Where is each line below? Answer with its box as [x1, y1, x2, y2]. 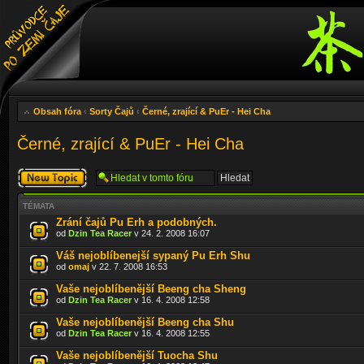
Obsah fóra [33, 106, 81, 116]
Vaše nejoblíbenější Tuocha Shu [56, 349, 218, 362]
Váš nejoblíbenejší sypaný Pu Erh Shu [56, 249, 250, 262]
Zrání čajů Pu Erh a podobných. [56, 215, 217, 228]
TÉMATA [23, 201, 54, 210]
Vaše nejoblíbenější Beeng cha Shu [56, 315, 234, 328]
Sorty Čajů [89, 106, 134, 116]
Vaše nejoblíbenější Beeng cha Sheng [56, 282, 246, 295]
